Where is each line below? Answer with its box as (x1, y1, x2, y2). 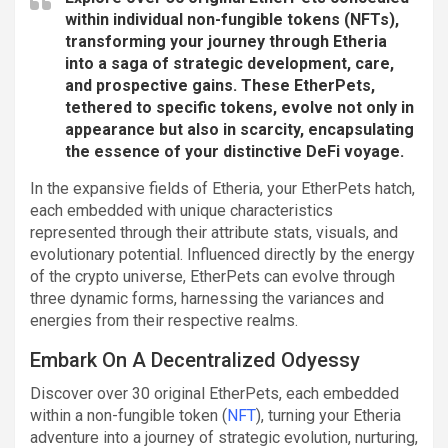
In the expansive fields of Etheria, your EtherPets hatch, (30, 178, 415, 198)
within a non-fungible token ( (30, 405, 227, 425)
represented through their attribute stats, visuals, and (30, 222, 398, 242)
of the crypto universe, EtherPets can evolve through (30, 266, 395, 286)
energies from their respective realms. (30, 310, 298, 330)
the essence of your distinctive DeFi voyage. (65, 141, 404, 161)
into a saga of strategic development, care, (65, 53, 394, 73)
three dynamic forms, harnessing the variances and (30, 288, 384, 308)
